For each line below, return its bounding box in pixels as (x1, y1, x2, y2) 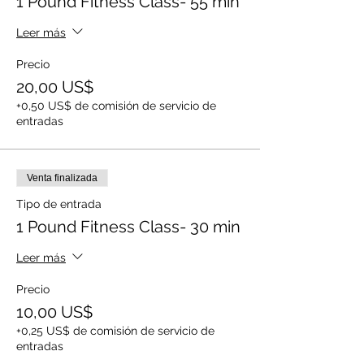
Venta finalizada (27, 172, 97, 184)
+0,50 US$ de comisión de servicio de (16, 99, 216, 112)
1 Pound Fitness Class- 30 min (16, 217, 240, 236)
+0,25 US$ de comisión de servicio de (16, 324, 214, 337)
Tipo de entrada (16, 197, 102, 210)
